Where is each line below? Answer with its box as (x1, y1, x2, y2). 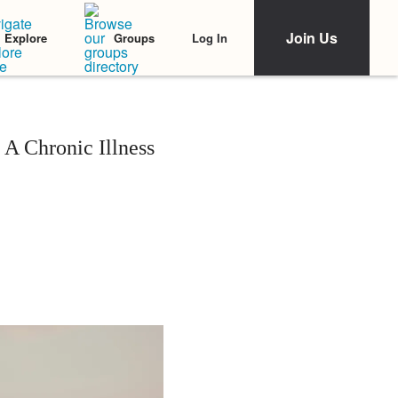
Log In (192, 28, 227, 46)
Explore (4, 29, 47, 46)
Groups (114, 29, 155, 46)
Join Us (286, 28, 338, 48)
